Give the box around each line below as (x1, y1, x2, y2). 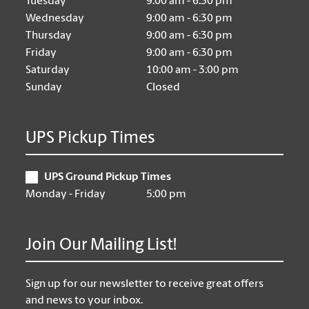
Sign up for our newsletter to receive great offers (26, 279, 264, 290)
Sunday (26, 82, 63, 94)
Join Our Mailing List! (26, 237, 177, 255)
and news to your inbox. (26, 295, 143, 307)
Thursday (26, 30, 72, 42)
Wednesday (26, 13, 85, 25)
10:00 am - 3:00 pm (146, 65, 239, 77)
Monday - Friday (26, 189, 106, 201)
